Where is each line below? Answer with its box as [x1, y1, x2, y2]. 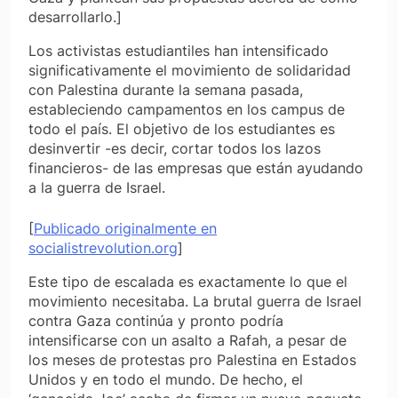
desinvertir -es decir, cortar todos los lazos [28, 139, 321, 157]
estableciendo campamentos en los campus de [28, 99, 345, 118]
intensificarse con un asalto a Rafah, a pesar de [28, 330, 346, 349]
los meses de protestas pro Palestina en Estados [28, 350, 356, 369]
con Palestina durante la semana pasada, [28, 80, 303, 99]
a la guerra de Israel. [28, 178, 165, 196]
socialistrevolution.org [28, 238, 178, 257]
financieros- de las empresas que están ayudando [28, 158, 363, 177]
